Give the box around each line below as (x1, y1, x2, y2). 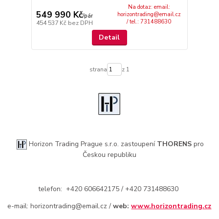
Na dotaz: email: (128, 3, 170, 11)
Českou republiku (82, 150, 136, 159)
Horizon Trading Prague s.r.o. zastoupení (29, 139, 157, 149)
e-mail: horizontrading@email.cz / (7, 201, 113, 211)
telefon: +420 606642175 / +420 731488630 (38, 184, 181, 194)
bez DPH (67, 19, 93, 27)
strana (89, 65, 107, 73)
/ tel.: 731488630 (127, 18, 172, 25)
